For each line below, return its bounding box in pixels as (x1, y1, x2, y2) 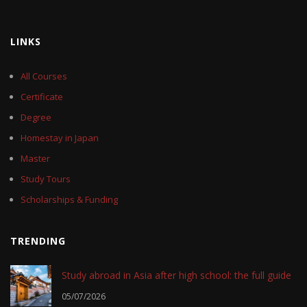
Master (21, 152, 50, 165)
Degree (21, 111, 51, 124)
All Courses (21, 70, 67, 83)
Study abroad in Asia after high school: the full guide (62, 269, 291, 282)
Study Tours (21, 173, 71, 186)
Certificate (21, 90, 63, 103)
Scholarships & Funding (21, 193, 118, 206)
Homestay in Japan (21, 132, 99, 145)
